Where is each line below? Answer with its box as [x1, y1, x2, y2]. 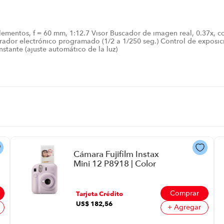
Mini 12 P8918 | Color [73, 157, 156, 168]
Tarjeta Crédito [75, 189, 123, 197]
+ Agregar [167, 202, 201, 212]
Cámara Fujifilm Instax [73, 148, 159, 159]
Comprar [169, 188, 199, 197]
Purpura [73, 167, 104, 178]
